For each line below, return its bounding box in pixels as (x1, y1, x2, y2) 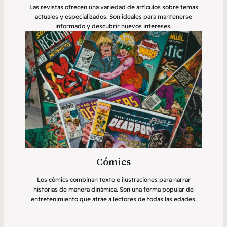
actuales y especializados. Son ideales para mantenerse (35, 13, 192, 21)
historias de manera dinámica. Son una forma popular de (33, 185, 194, 194)
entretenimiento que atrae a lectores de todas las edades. (30, 195, 197, 203)
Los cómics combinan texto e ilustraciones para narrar (36, 176, 191, 184)
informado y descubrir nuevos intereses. (55, 22, 172, 30)
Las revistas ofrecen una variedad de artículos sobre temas (29, 3, 198, 11)
